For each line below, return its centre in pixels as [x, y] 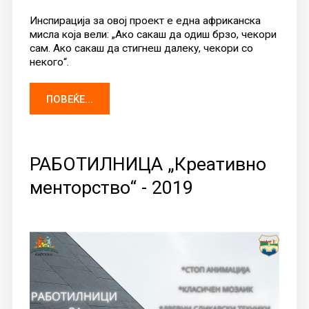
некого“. [49, 62]
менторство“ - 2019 [111, 187]
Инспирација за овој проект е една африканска [145, 20]
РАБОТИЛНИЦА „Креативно [148, 163]
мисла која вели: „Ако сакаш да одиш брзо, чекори [153, 34]
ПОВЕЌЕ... [69, 99]
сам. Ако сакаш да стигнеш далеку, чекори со [141, 48]
